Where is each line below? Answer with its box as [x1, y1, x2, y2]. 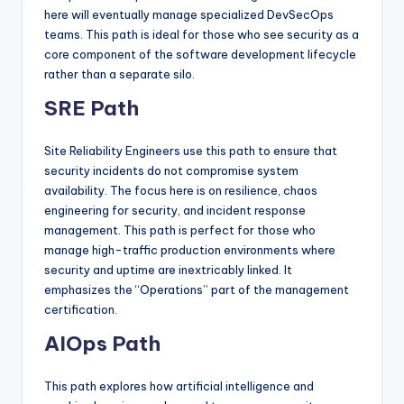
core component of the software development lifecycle [44, 46, 356, 61]
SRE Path [44, 95, 139, 121]
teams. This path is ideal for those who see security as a [44, 26, 359, 41]
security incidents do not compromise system [44, 162, 298, 178]
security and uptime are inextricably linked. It [44, 262, 292, 277]
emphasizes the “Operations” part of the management [44, 281, 349, 297]
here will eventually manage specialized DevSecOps [44, 6, 334, 22]
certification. [44, 301, 117, 317]
